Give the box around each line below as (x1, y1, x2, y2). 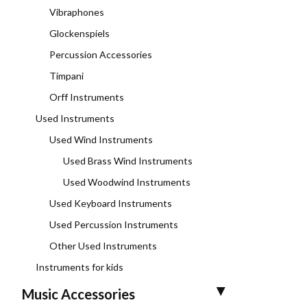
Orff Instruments (49, 91, 124, 103)
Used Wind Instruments (49, 134, 153, 145)
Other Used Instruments (49, 240, 157, 251)
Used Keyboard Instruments (49, 197, 172, 209)
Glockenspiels (49, 27, 110, 39)
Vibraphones (49, 6, 104, 18)
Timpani (49, 70, 84, 82)
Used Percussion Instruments (49, 219, 178, 230)
